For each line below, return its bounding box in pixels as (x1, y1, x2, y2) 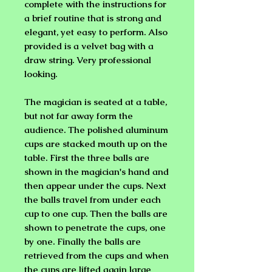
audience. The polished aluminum (24, 123, 168, 135)
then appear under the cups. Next (24, 179, 166, 191)
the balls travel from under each (24, 193, 161, 205)
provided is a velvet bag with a (24, 39, 154, 52)
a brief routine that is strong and (24, 12, 161, 24)
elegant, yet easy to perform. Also (24, 25, 168, 38)
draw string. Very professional (24, 53, 151, 66)
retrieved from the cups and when (24, 249, 169, 261)
